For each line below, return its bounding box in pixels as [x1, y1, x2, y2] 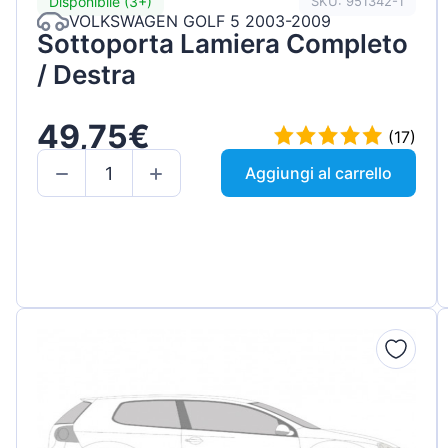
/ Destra [37, 58, 136, 90]
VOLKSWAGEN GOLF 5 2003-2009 [69, 11, 331, 32]
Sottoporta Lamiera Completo [37, 27, 408, 59]
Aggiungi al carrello [245, 163, 393, 184]
